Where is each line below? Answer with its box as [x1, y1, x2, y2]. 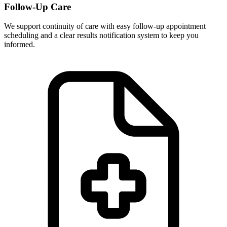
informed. [4, 40, 35, 49]
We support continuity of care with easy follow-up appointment [4, 22, 206, 31]
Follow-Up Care [4, 1, 71, 12]
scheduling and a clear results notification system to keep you [4, 31, 199, 40]
